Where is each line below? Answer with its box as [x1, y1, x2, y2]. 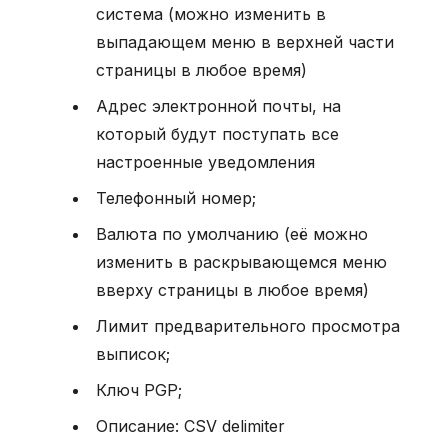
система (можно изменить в [96, 3, 326, 24]
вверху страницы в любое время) [96, 279, 369, 300]
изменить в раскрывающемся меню [96, 251, 387, 272]
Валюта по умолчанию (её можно [96, 223, 368, 244]
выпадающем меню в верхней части [96, 31, 394, 52]
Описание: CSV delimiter [96, 415, 285, 436]
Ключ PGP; [96, 379, 182, 400]
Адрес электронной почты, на [96, 95, 341, 116]
